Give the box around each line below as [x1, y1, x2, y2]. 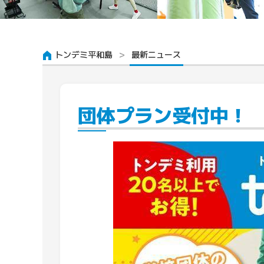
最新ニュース [131, 48, 181, 60]
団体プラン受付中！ [78, 101, 247, 128]
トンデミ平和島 [55, 48, 113, 60]
